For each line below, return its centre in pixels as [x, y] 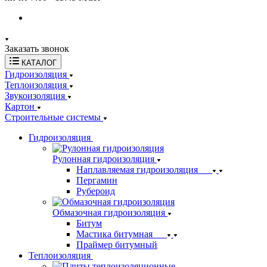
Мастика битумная [114, 234]
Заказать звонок [37, 49]
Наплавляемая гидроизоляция [137, 170]
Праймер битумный [117, 245]
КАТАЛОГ [39, 63]
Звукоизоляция [35, 96]
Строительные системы [53, 117]
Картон [20, 106]
